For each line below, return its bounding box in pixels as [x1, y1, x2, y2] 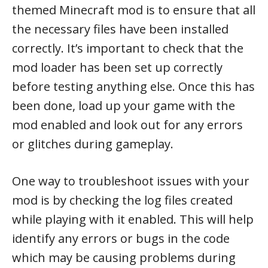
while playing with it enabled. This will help [12, 211, 254, 227]
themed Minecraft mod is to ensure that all [12, 2, 255, 18]
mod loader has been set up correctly [12, 59, 223, 75]
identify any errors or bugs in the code [12, 230, 230, 246]
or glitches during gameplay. [12, 136, 173, 152]
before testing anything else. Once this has [12, 78, 255, 95]
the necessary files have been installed [12, 21, 229, 37]
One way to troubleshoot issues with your [12, 173, 249, 189]
